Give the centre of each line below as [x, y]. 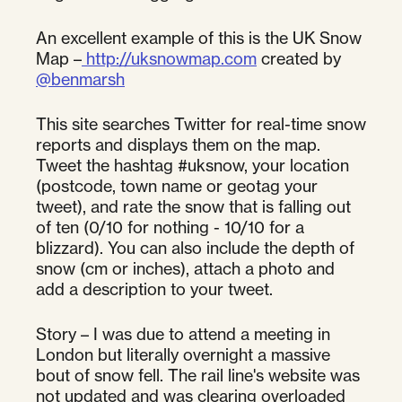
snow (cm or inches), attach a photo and [185, 268]
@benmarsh [80, 79]
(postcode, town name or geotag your [177, 185]
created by [299, 58]
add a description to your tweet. [154, 288]
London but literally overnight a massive [183, 354]
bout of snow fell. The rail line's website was [198, 375]
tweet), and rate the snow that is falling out [193, 206]
